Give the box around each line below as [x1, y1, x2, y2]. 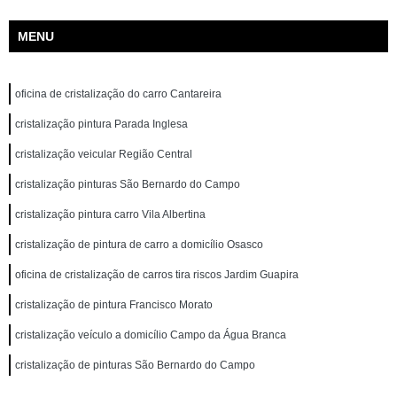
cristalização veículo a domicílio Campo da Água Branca [15, 329, 286, 341]
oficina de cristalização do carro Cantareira [15, 88, 222, 100]
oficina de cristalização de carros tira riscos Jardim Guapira [15, 269, 299, 281]
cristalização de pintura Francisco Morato [15, 299, 213, 311]
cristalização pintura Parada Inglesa [15, 118, 188, 130]
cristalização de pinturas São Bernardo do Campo [15, 359, 255, 371]
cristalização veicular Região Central [15, 148, 192, 160]
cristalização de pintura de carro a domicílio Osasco [15, 238, 263, 251]
